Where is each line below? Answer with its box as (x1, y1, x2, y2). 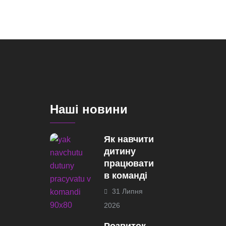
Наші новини (49, 102, 128, 116)
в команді (103, 170, 147, 181)
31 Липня (109, 187, 143, 195)
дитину (103, 146, 136, 156)
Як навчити (103, 134, 154, 144)
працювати (103, 158, 154, 168)
